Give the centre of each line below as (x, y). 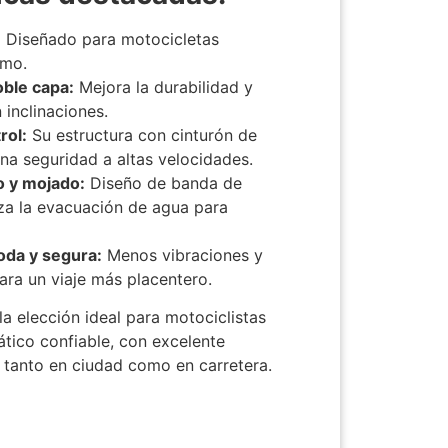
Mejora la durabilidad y (164, 86)
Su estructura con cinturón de (142, 134)
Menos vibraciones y (183, 254)
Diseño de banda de (164, 182)
